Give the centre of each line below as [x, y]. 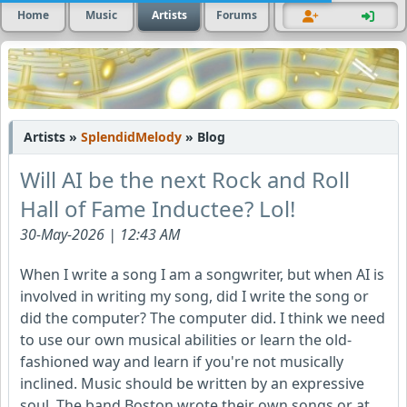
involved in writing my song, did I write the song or [194, 297]
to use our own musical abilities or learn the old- [186, 340]
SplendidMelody [133, 137]
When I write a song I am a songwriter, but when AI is [202, 275]
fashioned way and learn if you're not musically [182, 362]
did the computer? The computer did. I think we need [203, 318]
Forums [237, 15]
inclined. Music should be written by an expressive [192, 384]
